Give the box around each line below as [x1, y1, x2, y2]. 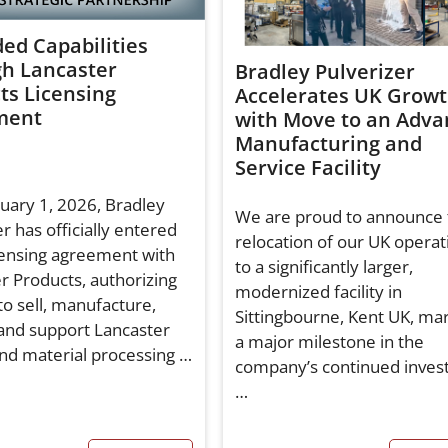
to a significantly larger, [234, 254, 413, 278]
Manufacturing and [234, 129, 422, 157]
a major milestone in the [234, 329, 424, 353]
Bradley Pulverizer [234, 57, 415, 85]
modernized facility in [234, 279, 402, 303]
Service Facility [234, 153, 381, 181]
